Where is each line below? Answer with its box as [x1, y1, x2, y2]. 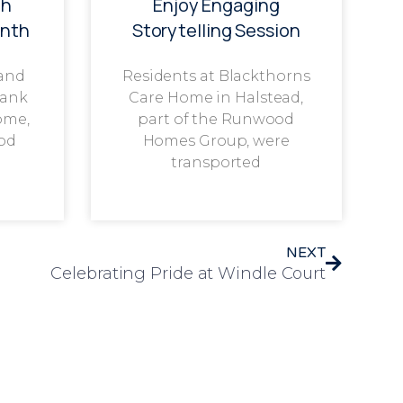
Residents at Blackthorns [121, 67, 310, 85]
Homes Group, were [142, 132, 290, 150]
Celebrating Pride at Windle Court [50, 264, 327, 284]
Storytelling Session [131, 18, 300, 43]
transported [171, 154, 262, 172]
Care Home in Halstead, [129, 89, 304, 107]
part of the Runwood [138, 111, 295, 129]
